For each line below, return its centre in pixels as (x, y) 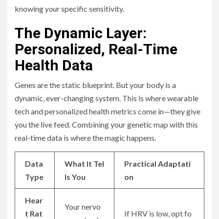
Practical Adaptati (157, 164)
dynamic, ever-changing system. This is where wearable (107, 98)
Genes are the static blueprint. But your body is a (95, 85)
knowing (30, 9)
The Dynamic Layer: (81, 33)
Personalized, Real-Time (96, 49)
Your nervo (83, 207)
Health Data (54, 66)
